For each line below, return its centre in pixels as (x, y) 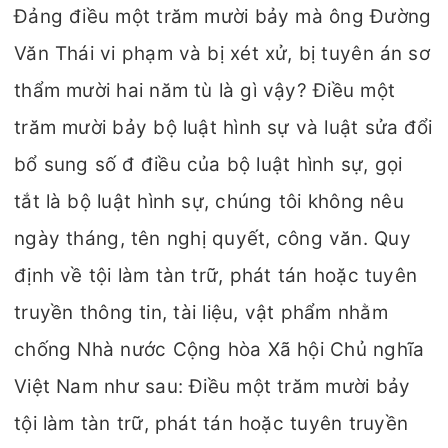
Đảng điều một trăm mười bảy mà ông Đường (223, 16)
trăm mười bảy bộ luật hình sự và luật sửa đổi (223, 127)
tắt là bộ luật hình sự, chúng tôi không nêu (209, 201)
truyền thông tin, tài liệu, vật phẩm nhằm (201, 312)
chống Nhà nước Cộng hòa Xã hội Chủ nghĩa (219, 349)
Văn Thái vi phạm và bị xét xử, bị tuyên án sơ (222, 53)
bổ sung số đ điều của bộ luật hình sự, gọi (208, 164)
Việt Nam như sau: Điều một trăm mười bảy (212, 386)
